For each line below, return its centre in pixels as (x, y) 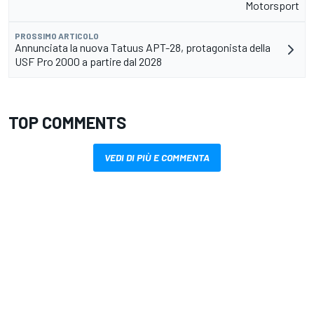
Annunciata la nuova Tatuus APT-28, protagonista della (143, 48)
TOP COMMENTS (67, 123)
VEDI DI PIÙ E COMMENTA (157, 158)
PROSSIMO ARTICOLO (57, 36)
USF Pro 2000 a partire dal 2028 (88, 62)
